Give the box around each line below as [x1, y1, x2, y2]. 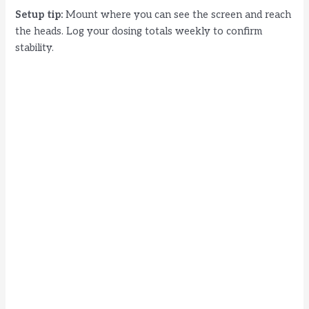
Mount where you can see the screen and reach [63, 8, 292, 21]
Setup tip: [15, 8, 63, 21]
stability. [15, 41, 54, 54]
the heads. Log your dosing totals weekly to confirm [15, 25, 263, 37]
